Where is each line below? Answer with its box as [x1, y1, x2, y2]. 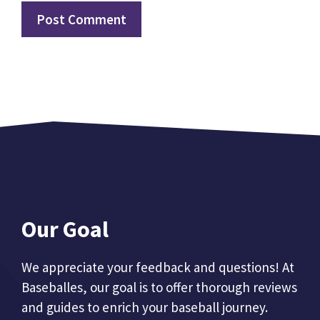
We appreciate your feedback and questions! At [21, 259, 294, 276]
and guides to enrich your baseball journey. [21, 299, 268, 316]
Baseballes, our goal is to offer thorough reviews [21, 279, 297, 296]
